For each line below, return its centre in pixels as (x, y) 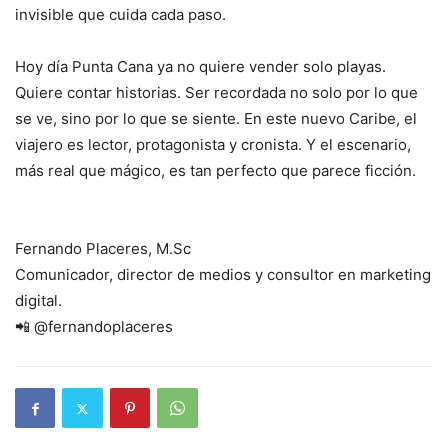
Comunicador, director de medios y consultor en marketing (223, 274)
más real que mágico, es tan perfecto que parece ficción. (215, 170)
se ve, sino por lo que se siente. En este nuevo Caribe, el (216, 118)
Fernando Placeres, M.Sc (103, 248)
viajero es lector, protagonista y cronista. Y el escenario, (213, 144)
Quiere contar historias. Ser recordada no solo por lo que (216, 92)
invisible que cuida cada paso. (120, 14)
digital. (38, 300)
